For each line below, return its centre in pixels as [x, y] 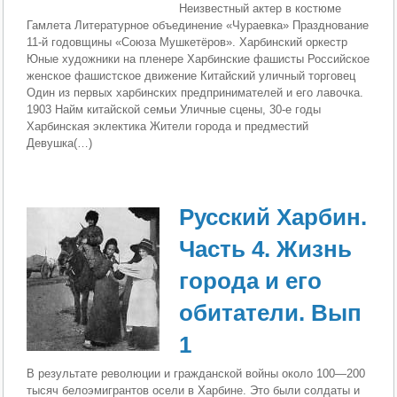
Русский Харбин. [273, 217]
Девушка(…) [60, 144]
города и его [251, 280]
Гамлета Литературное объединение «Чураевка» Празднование [198, 26]
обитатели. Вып [271, 312]
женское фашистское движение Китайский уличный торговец [191, 76]
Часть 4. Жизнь [266, 249]
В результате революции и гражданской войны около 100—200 [196, 373]
